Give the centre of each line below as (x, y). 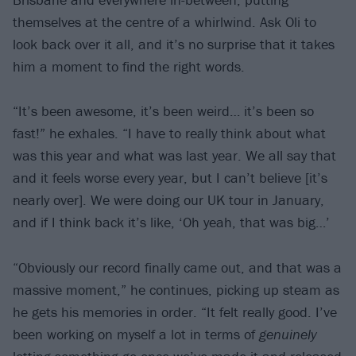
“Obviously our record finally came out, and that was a (177, 267)
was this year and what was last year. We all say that (174, 156)
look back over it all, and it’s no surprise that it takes (174, 44)
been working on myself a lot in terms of (136, 334)
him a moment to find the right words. (129, 66)
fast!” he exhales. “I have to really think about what (169, 133)
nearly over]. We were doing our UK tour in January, (168, 200)
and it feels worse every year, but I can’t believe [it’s (170, 178)
